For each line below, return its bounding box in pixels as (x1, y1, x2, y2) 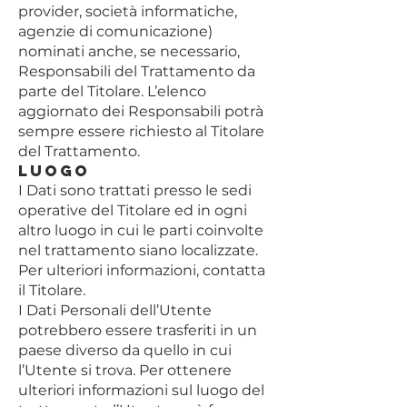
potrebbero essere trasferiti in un (18, 322, 257, 339)
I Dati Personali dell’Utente (18, 302, 212, 319)
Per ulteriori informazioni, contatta (18, 262, 265, 279)
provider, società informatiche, (18, 3, 237, 20)
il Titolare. (18, 282, 85, 299)
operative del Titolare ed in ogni (18, 202, 247, 219)
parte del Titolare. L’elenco (18, 83, 206, 100)
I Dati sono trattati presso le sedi (18, 182, 252, 199)
